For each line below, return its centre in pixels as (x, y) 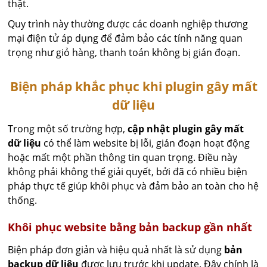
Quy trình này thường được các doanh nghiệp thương (128, 24)
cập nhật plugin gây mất (186, 129)
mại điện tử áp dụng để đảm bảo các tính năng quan (125, 38)
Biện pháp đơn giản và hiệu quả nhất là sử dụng (116, 250)
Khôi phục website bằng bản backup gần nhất (130, 227)
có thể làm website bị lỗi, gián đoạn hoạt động (146, 143)
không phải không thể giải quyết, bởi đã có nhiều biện (128, 172)
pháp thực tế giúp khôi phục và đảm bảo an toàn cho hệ (133, 186)
